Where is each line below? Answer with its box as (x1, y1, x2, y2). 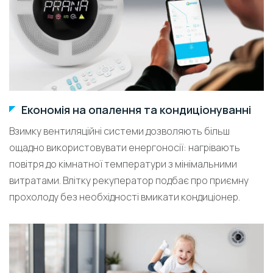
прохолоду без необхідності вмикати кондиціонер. (9, 190, 240, 204)
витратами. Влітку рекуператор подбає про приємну (9, 173, 249, 187)
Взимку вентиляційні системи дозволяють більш (9, 124, 230, 138)
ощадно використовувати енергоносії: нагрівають (9, 140, 240, 154)
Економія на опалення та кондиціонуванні (21, 102, 251, 117)
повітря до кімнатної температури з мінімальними (9, 157, 237, 171)
